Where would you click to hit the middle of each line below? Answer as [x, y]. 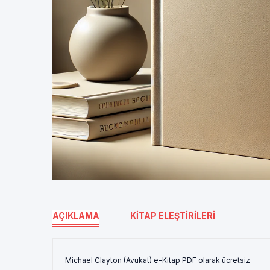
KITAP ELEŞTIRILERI [173, 215]
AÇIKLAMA [76, 215]
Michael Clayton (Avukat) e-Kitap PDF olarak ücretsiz [158, 260]
